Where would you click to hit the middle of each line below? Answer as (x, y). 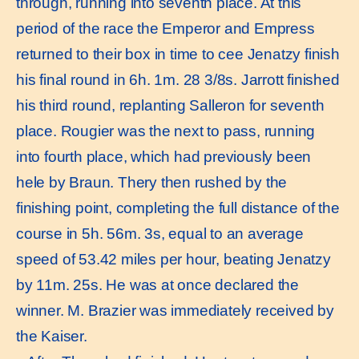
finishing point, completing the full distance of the (178, 208)
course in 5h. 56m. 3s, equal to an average (160, 234)
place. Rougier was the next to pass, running (166, 131)
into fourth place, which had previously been (164, 157)
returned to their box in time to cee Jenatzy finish (178, 54)
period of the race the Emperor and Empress (165, 29)
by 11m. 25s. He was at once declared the (157, 285)
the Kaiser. (52, 337)
